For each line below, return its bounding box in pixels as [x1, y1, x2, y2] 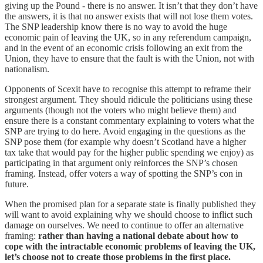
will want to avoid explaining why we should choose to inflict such [5, 209, 252, 220]
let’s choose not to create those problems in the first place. [5, 251, 231, 262]
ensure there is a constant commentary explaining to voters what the [5, 115, 254, 126]
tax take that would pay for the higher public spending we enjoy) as [5, 147, 254, 157]
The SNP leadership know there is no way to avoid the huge [5, 21, 227, 32]
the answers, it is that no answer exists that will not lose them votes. [5, 11, 253, 21]
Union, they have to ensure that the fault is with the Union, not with [5, 53, 254, 63]
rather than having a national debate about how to [38, 230, 238, 241]
